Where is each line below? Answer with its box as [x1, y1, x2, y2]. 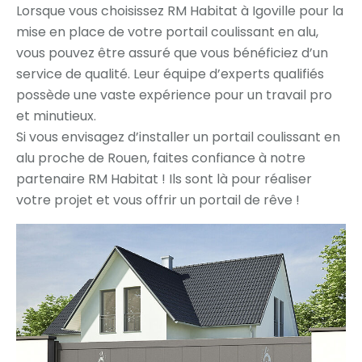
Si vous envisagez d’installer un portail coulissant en [16, 128, 340, 147]
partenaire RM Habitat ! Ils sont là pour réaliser [16, 170, 312, 189]
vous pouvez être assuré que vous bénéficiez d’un [16, 44, 328, 63]
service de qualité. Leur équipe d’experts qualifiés [16, 65, 324, 84]
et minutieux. [16, 107, 96, 126]
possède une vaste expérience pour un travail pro [16, 86, 332, 105]
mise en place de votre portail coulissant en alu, [16, 23, 318, 42]
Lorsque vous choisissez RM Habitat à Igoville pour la [16, 2, 343, 21]
